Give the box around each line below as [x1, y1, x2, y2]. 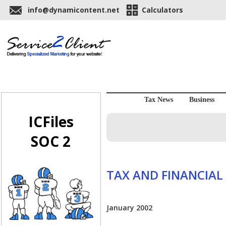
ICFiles [28, 112, 74, 132]
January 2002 [106, 203, 152, 213]
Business [189, 96, 214, 104]
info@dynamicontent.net [28, 5, 120, 15]
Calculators [142, 5, 183, 15]
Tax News [144, 96, 173, 104]
